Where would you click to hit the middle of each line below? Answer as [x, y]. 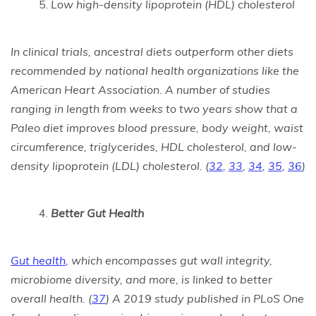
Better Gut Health [97, 213]
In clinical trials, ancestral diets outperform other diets [152, 51]
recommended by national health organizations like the [155, 71]
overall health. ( [51, 298]
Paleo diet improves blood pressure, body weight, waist [157, 128]
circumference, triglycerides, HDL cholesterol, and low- [154, 147]
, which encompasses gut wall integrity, [169, 260]
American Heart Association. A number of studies [140, 90]
